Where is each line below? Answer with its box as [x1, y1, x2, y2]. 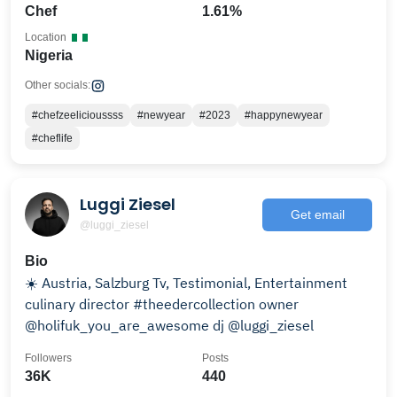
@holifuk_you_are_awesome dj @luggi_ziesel [25, 316, 314, 334]
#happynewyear [245, 109, 323, 121]
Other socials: [25, 79, 90, 91]
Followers [25, 352, 72, 364]
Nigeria [25, 48, 73, 63]
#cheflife [32, 132, 73, 144]
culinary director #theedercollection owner [25, 295, 299, 313]
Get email [290, 206, 345, 222]
